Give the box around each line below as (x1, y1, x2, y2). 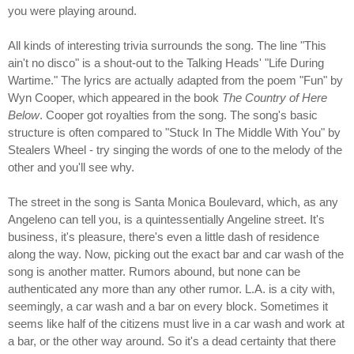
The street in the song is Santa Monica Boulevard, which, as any (8, 194, 338, 209)
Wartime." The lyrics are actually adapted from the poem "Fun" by (8, 73, 343, 87)
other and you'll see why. (8, 160, 134, 174)
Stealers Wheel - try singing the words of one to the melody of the (8, 142, 342, 156)
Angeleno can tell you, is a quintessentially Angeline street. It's (8, 212, 325, 226)
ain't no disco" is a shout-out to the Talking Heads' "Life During (8, 55, 324, 70)
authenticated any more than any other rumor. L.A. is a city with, (8, 281, 335, 296)
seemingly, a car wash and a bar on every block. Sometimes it (8, 299, 328, 313)
